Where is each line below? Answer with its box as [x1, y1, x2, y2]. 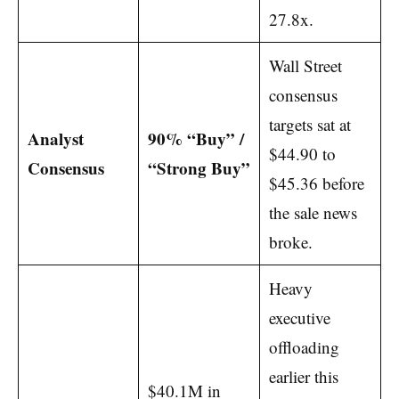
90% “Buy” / [147, 126, 244, 151]
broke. [268, 231, 313, 254]
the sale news [268, 201, 357, 224]
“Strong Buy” [147, 156, 250, 181]
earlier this [268, 365, 338, 388]
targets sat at [268, 113, 351, 136]
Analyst [27, 126, 84, 151]
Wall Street [268, 54, 342, 77]
